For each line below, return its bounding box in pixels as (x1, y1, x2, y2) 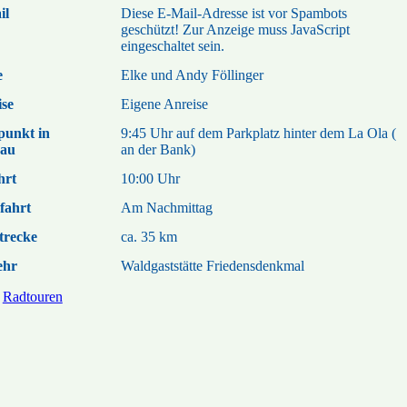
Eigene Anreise (120, 96, 208, 113)
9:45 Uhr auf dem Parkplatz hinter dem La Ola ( (120, 125, 396, 142)
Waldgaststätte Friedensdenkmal (120, 258, 304, 274)
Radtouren (2, 289, 63, 305)
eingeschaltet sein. (120, 38, 224, 55)
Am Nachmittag (120, 200, 213, 216)
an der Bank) (120, 142, 195, 158)
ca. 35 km (120, 229, 177, 245)
